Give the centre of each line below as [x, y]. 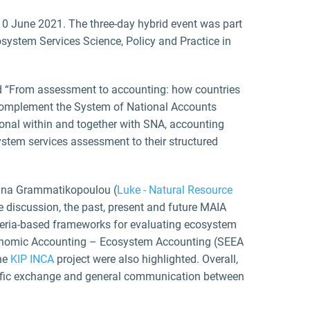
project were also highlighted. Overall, [146, 259]
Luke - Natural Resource [175, 190]
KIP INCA [32, 259]
